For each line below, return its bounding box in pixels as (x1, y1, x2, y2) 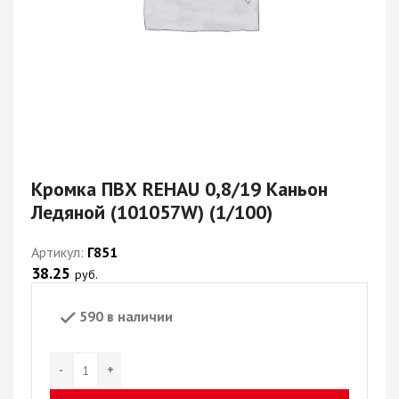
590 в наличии (79, 307, 173, 325)
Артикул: (31, 243, 87, 261)
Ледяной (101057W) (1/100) (31, 199, 273, 224)
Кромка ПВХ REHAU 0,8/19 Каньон (31, 176, 328, 201)
